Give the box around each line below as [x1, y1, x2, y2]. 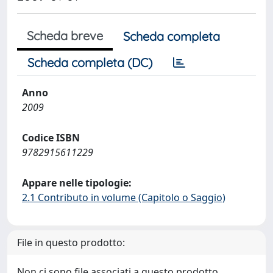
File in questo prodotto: [17, 236, 125, 249]
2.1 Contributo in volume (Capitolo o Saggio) [22, 191, 225, 204]
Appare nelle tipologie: [22, 176, 132, 190]
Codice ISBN [22, 131, 80, 144]
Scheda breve [27, 28, 103, 43]
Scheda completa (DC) [27, 55, 152, 70]
